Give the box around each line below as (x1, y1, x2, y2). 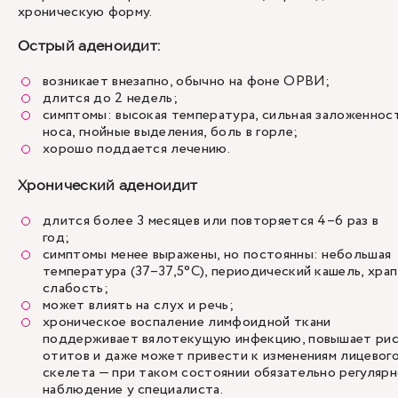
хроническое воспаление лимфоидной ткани (43, 312, 331, 332)
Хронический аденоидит (18, 176, 198, 194)
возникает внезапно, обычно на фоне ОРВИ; (43, 71, 335, 92)
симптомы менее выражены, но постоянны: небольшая (43, 244, 392, 265)
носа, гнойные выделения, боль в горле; (43, 122, 302, 142)
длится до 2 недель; (43, 88, 182, 108)
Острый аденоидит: (18, 36, 161, 54)
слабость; (43, 278, 113, 298)
